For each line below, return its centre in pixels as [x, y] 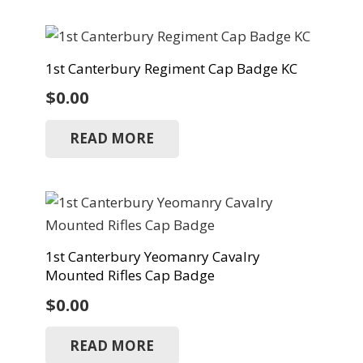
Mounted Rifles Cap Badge [130, 275]
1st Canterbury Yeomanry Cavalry [152, 257]
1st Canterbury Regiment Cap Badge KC [171, 69]
